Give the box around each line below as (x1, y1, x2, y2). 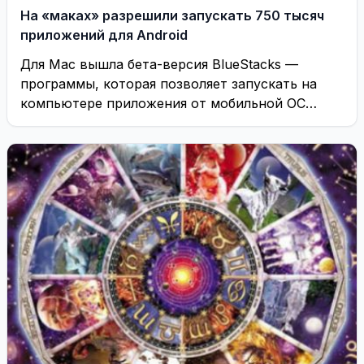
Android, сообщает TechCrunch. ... (20, 115, 240, 131)
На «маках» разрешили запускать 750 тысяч (20, 7, 324, 24)
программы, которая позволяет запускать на (20, 76, 317, 92)
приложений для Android (20, 27, 188, 43)
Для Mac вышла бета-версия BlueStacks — (20, 56, 298, 72)
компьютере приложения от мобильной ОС (20, 95, 305, 111)
